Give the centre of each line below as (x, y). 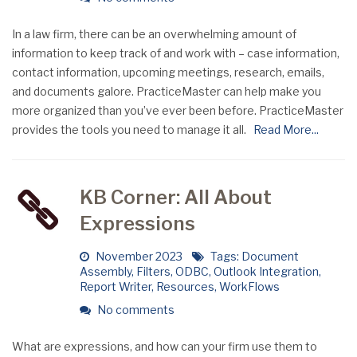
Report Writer (115, 286)
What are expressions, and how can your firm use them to (165, 346)
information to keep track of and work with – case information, (176, 53)
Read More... (284, 129)
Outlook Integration (266, 271)
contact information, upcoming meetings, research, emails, (168, 72)
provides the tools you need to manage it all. (130, 129)
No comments (134, 310)
